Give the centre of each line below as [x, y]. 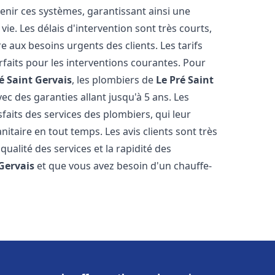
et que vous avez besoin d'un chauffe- [123, 166]
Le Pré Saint [185, 80]
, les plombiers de [114, 80]
